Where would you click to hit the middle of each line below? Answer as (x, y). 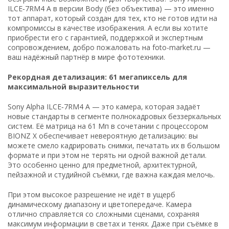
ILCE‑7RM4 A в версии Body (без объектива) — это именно (111, 8)
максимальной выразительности (73, 86)
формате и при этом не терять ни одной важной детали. (107, 155)
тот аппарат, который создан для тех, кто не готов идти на (112, 18)
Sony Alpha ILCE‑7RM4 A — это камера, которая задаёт (104, 106)
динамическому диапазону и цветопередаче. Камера (100, 204)
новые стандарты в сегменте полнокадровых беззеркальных (114, 116)
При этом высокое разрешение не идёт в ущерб (91, 194)
